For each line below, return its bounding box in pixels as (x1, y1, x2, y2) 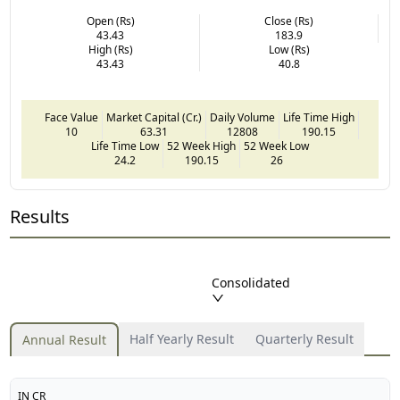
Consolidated (211, 273, 290, 291)
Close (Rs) (263, 12, 313, 29)
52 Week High (167, 137, 236, 154)
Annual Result (22, 330, 107, 348)
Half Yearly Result (129, 329, 235, 347)
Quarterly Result (255, 329, 354, 347)
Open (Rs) (86, 12, 135, 29)
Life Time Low (91, 137, 159, 154)
